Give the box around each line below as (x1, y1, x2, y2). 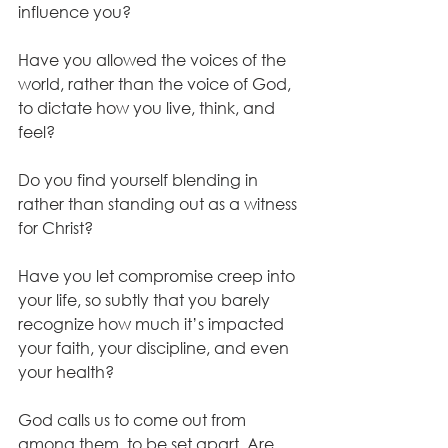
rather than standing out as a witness (18, 193, 301, 215)
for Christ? (18, 217, 97, 239)
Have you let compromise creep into (18, 265, 299, 287)
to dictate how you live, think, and (18, 97, 279, 119)
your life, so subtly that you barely (18, 289, 274, 311)
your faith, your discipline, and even (18, 337, 293, 359)
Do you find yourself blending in (18, 169, 262, 191)
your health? (18, 361, 118, 383)
